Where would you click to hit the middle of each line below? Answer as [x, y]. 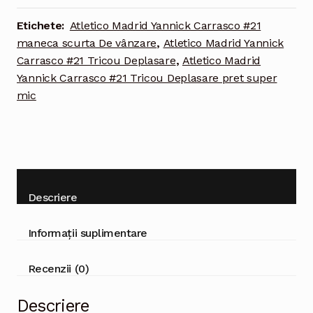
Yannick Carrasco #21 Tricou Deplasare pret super [147, 78]
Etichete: [42, 26]
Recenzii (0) [58, 269]
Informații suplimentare [87, 233]
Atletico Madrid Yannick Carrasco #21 [165, 26]
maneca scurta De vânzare [87, 43]
